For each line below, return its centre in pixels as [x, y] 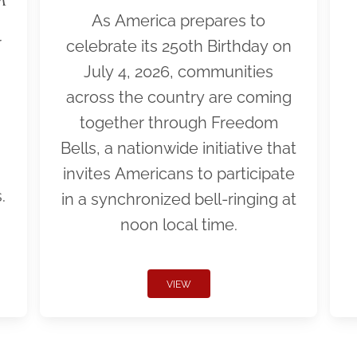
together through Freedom [178, 122]
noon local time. [178, 224]
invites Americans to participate [178, 173]
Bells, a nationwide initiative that [178, 148]
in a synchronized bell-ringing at [178, 199]
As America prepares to [178, 20]
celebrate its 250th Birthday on [178, 46]
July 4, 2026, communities [178, 71]
